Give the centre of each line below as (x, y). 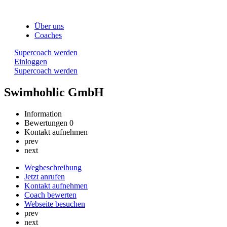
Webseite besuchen (55, 204)
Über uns (49, 26)
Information (43, 113)
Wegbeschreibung (53, 167)
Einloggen (31, 62)
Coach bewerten (50, 195)
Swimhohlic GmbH (54, 92)
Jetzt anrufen (45, 176)
